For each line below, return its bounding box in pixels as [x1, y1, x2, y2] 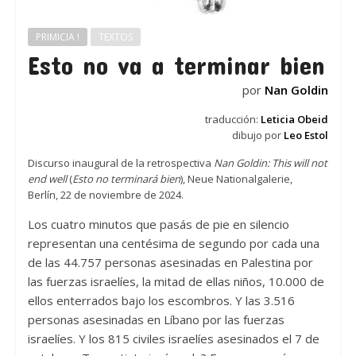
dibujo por [232, 128, 284, 143]
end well [27, 172, 67, 187]
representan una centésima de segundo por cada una [27, 235, 319, 252]
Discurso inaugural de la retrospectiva [27, 156, 214, 171]
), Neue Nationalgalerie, [180, 172, 292, 187]
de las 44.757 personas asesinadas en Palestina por [27, 254, 313, 271]
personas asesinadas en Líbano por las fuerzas [27, 311, 284, 328]
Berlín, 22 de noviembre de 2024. [27, 188, 184, 203]
